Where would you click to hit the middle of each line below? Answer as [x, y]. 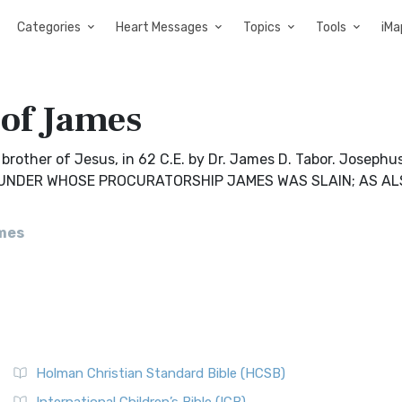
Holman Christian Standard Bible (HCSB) [161, 373]
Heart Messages [162, 27]
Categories [49, 27]
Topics [262, 27]
